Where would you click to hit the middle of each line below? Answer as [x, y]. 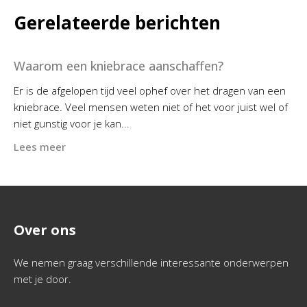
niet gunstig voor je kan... [72, 123]
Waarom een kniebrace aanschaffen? [119, 66]
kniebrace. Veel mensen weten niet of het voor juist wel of [151, 107]
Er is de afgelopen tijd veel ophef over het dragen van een [150, 90]
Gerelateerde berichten [117, 23]
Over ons [45, 230]
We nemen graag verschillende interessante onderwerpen [151, 262]
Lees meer [40, 147]
